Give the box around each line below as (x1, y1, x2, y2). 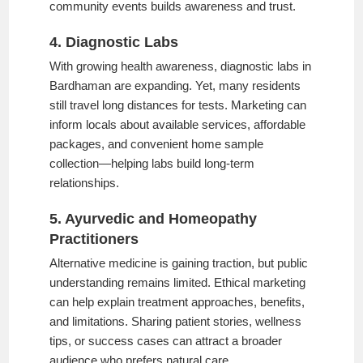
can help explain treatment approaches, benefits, (49, 294, 305, 309)
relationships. (49, 175, 120, 190)
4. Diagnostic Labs (49, 33, 179, 50)
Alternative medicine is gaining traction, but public (49, 255, 309, 270)
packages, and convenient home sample (49, 136, 264, 151)
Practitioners (49, 230, 139, 247)
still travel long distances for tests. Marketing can (49, 97, 307, 112)
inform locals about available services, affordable (49, 117, 306, 131)
